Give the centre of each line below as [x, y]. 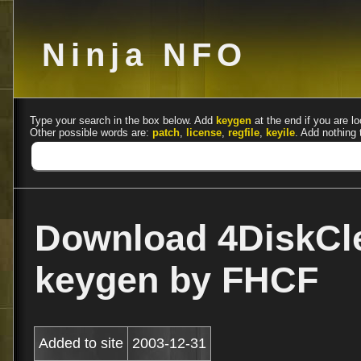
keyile [280, 133]
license [204, 133]
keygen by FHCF [176, 280]
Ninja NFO [145, 55]
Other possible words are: [91, 133]
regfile [244, 133]
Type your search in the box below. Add [123, 120]
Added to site [81, 343]
